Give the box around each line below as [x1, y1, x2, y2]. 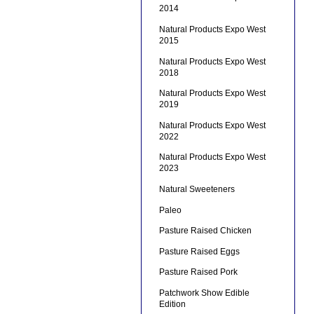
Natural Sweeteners [158, 184, 235, 194]
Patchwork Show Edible [158, 287, 250, 298]
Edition [158, 299, 186, 309]
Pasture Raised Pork [158, 267, 238, 278]
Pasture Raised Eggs [158, 246, 240, 257]
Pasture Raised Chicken [158, 226, 252, 236]
